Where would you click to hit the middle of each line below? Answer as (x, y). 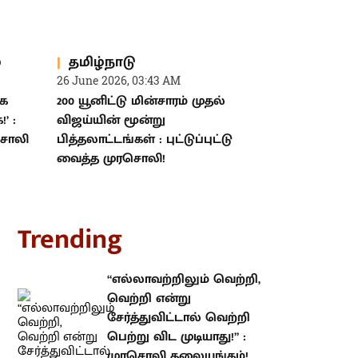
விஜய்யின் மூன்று (111, 121)
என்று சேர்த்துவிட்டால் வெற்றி (160, 299)
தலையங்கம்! (108, 337)
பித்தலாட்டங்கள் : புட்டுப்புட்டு (145, 140)
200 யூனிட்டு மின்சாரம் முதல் (141, 101)
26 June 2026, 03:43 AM (119, 81)
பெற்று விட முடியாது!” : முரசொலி (170, 318)
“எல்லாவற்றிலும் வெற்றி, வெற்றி (170, 280)
